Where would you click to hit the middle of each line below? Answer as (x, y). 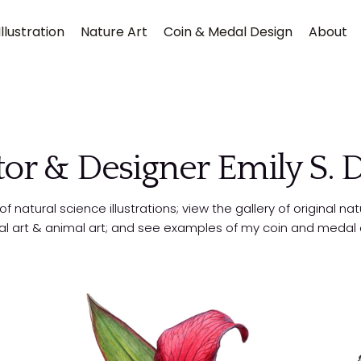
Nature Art (114, 32)
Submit (59, 238)
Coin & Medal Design (228, 32)
